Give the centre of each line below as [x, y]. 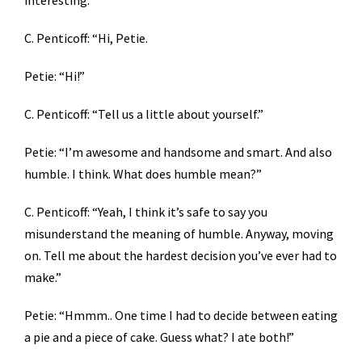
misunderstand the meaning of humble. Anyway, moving [179, 234]
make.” [43, 278]
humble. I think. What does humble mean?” [143, 174]
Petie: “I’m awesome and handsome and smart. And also [178, 152]
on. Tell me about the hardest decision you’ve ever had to [181, 256]
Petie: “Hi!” [55, 76]
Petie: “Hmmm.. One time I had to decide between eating [181, 316]
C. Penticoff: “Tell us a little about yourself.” [144, 114]
